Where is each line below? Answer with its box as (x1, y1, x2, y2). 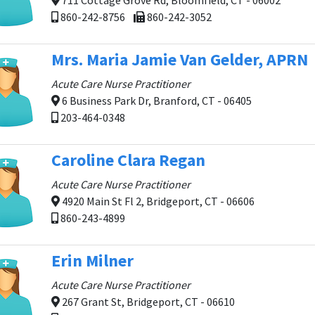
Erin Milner (51, 250, 134, 271)
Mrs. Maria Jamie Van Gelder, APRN (51, 49, 308, 70)
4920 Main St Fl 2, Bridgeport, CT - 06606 (60, 194, 255, 208)
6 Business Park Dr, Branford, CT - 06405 (60, 94, 252, 108)
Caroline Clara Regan (51, 149, 205, 171)
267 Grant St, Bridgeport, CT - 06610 (60, 295, 235, 309)
